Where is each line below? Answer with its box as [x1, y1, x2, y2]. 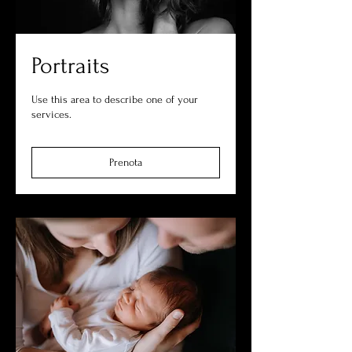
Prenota [109, 156, 142, 168]
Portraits [31, 52, 109, 79]
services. [31, 108, 71, 120]
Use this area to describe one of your [31, 93, 198, 105]
